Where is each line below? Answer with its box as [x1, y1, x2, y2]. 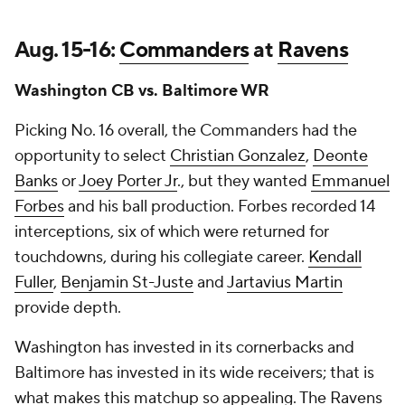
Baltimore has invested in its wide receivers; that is [14, 363, 374, 383]
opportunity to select [14, 146, 170, 166]
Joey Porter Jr [79, 171, 177, 192]
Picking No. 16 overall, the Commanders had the [14, 120, 357, 141]
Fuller [14, 272, 53, 293]
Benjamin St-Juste [61, 272, 193, 293]
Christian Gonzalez [170, 146, 306, 166]
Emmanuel [311, 171, 390, 192]
